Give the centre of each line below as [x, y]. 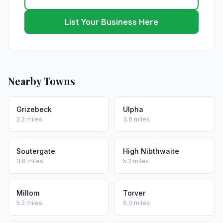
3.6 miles [136, 119]
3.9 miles [30, 161]
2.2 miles [29, 119]
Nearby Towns [42, 81]
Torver [134, 193]
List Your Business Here [111, 22]
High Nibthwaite [151, 151]
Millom [28, 193]
